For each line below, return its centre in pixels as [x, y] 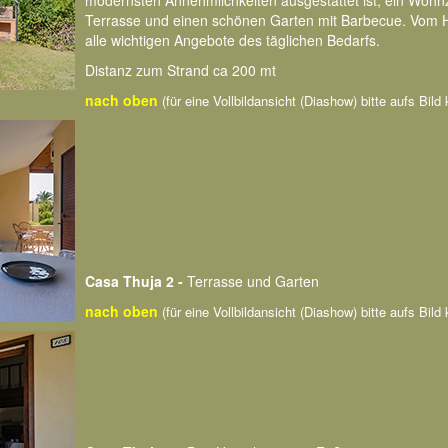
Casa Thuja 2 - [136, 281]
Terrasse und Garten [253, 281]
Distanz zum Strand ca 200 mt [180, 70]
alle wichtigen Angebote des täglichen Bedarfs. [232, 40]
